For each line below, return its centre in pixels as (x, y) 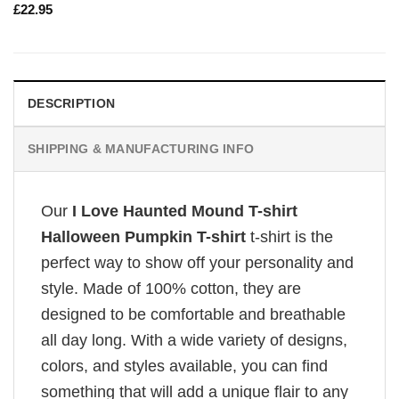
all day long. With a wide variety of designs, (194, 341)
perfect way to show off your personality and (197, 263)
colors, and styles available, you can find (184, 366)
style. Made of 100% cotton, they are (171, 289)
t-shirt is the (289, 237)
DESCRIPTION (72, 104)
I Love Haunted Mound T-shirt (185, 212)
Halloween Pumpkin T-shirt (143, 237)
